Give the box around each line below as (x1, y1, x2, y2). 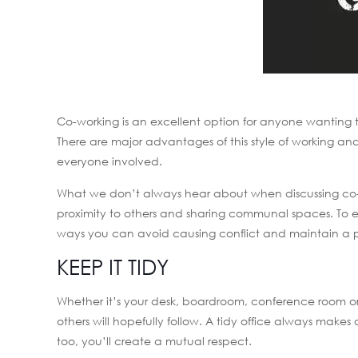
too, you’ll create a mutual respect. (57, 334, 253, 348)
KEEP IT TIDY (57, 254, 169, 280)
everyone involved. (57, 154, 163, 168)
